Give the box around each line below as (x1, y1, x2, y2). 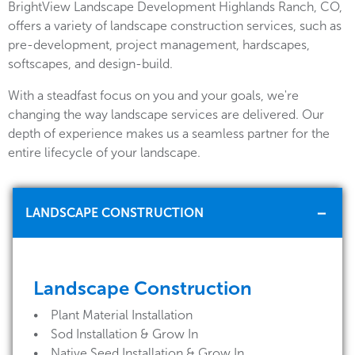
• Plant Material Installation (33, 307, 193, 323)
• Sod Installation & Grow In (33, 326, 198, 342)
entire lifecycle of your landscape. (8, 145, 200, 160)
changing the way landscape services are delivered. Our (8, 107, 324, 122)
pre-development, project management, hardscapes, (8, 37, 310, 52)
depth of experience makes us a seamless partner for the (8, 126, 330, 141)
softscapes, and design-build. (8, 56, 176, 71)
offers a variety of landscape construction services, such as (8, 18, 342, 33)
